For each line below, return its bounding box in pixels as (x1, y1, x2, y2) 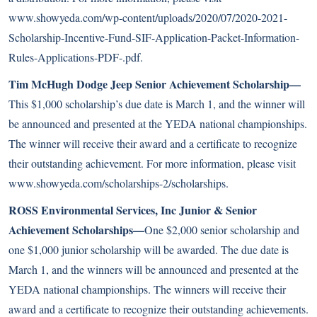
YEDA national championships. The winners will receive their (8, 282, 286, 296)
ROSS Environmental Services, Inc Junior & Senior (8, 202, 257, 218)
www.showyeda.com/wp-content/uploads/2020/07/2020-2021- (8, 10, 287, 25)
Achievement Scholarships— (8, 221, 144, 238)
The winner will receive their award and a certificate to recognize (8, 136, 297, 151)
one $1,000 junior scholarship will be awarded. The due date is (8, 242, 289, 257)
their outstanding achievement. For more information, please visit (8, 156, 296, 171)
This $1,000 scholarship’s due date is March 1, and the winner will (8, 96, 305, 111)
